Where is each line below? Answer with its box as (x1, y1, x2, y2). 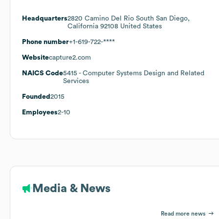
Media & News (32, 182, 110, 195)
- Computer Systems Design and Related (77, 69, 204, 77)
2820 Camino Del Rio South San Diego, (67, 15, 190, 22)
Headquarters (22, 15, 67, 22)
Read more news (161, 210, 205, 217)
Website (22, 54, 49, 61)
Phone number (22, 38, 69, 45)
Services (63, 77, 89, 85)
